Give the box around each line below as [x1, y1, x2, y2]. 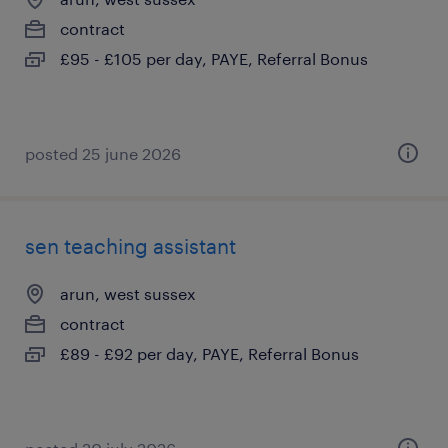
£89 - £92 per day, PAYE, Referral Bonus [60, 344, 359, 363]
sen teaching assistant [25, 234, 236, 258]
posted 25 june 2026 [25, 144, 181, 163]
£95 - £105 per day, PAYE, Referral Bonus [60, 49, 368, 68]
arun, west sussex [60, 284, 196, 303]
